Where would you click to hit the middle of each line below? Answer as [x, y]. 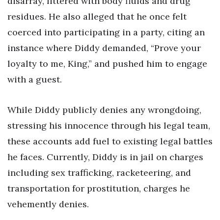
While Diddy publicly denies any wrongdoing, [104, 110]
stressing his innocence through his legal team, [109, 125]
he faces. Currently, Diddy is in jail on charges [105, 157]
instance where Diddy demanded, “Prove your [104, 48]
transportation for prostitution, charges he [99, 188]
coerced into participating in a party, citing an [106, 32]
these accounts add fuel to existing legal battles [110, 141]
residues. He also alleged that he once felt [97, 17]
